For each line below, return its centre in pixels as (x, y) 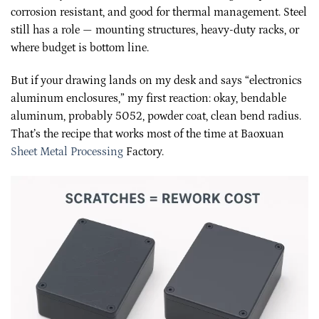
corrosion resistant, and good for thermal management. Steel (159, 12)
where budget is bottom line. (80, 48)
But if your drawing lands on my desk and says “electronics (156, 80)
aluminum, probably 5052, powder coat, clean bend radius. (156, 116)
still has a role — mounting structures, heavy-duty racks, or (155, 30)
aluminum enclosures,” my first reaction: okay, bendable (148, 98)
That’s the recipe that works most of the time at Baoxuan (147, 134)
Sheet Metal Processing (67, 151)
